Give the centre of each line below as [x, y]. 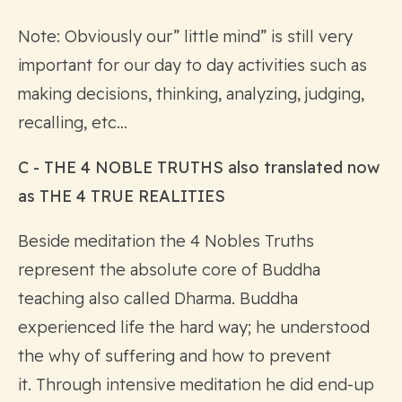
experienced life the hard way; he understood [194, 327]
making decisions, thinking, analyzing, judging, [191, 93]
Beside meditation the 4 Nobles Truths [166, 240]
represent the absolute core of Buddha [169, 269]
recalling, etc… [73, 122]
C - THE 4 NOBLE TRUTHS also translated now [199, 167]
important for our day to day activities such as [192, 65]
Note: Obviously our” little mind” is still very [185, 36]
